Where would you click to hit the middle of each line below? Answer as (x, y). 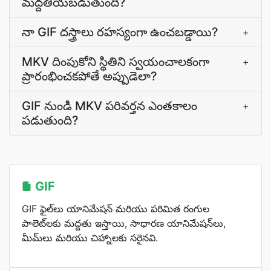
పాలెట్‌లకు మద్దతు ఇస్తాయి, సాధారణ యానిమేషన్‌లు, (124, 223)
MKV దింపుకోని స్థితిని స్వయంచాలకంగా (116, 62)
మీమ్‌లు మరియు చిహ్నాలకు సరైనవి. (90, 238)
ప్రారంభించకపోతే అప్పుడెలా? (90, 76)
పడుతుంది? (50, 120)
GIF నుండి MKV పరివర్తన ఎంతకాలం (109, 106)
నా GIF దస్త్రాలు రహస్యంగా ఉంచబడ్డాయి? (120, 32)
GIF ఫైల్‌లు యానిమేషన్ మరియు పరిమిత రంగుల (116, 209)
